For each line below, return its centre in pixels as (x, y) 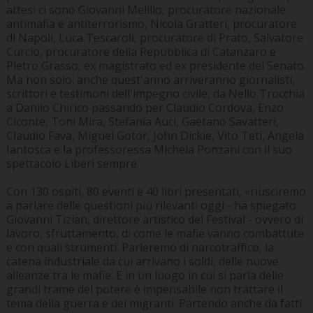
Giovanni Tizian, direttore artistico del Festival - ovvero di (154, 220)
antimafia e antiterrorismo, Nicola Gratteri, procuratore (151, 24)
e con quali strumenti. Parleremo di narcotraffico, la (140, 248)
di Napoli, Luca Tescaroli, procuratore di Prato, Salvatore (154, 38)
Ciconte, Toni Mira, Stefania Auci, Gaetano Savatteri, (142, 122)
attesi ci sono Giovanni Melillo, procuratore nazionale (146, 10)
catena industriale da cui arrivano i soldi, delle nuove (142, 262)
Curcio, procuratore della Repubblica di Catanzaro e (141, 52)
